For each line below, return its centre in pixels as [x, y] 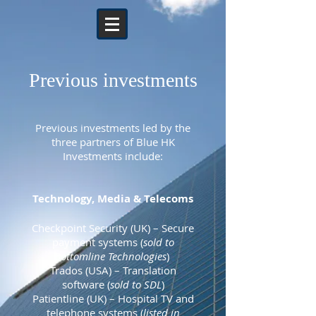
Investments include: [113, 156]
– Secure [174, 228]
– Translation [144, 270]
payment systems [96, 242]
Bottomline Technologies [110, 256]
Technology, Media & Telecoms [113, 199]
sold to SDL [135, 284]
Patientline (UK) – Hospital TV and [113, 298]
